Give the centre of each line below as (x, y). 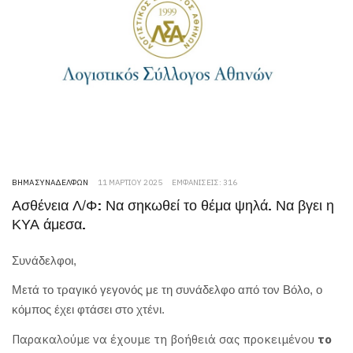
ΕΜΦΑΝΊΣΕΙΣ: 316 (204, 182)
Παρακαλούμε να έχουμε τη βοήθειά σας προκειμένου (165, 339)
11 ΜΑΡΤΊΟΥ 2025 (130, 182)
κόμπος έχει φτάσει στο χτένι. (88, 310)
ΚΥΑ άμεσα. (49, 225)
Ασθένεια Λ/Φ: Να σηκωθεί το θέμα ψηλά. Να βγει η (173, 206)
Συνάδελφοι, (44, 260)
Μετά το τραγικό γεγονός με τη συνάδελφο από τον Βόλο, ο (167, 290)
